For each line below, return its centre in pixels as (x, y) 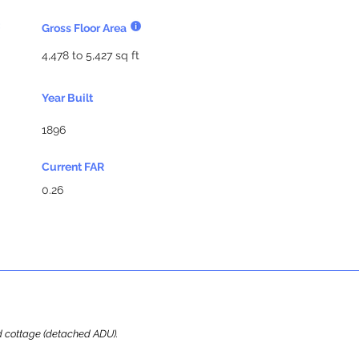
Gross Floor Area (84, 28)
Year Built (67, 98)
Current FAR (73, 167)
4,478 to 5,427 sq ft (91, 55)
